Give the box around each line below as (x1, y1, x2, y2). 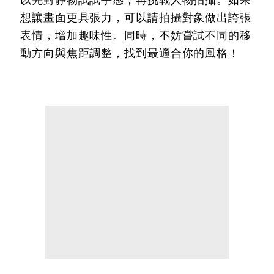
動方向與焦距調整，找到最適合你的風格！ (20, 47, 240, 59)
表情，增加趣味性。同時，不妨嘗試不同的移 (20, 29, 251, 42)
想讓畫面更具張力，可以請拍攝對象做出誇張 (20, 12, 251, 24)
